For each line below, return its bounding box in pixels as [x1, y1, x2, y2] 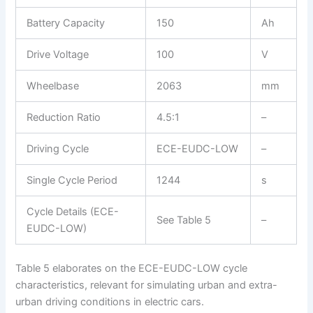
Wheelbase [27, 80, 80, 93]
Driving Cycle [27, 143, 89, 156]
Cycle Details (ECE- [27, 205, 119, 219]
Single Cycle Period [27, 174, 118, 187]
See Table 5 [156, 214, 212, 227]
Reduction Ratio [27, 111, 101, 124]
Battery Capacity [27, 17, 105, 30]
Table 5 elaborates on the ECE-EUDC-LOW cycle [15, 262, 248, 275]
